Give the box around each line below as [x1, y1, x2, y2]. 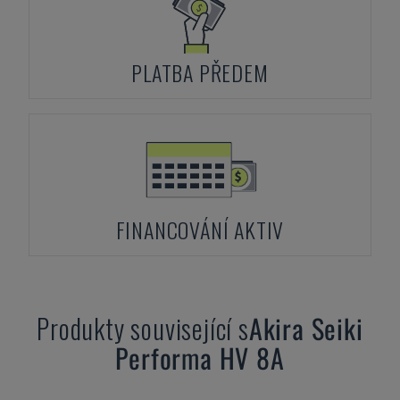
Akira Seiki [248, 308, 363, 348]
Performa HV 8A [115, 337, 285, 378]
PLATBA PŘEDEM [131, 56, 269, 88]
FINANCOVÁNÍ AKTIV [115, 213, 285, 246]
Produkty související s [37, 308, 249, 348]
